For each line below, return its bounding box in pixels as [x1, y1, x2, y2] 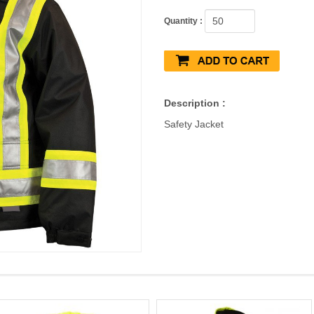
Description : [164, 97, 226, 109]
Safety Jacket [164, 118, 224, 130]
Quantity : [164, 15, 205, 26]
